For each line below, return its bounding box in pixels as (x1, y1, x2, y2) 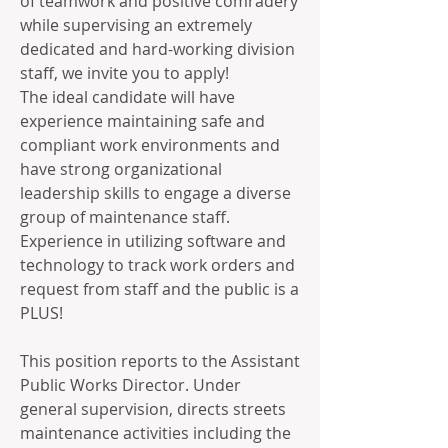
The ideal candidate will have (20, 86, 235, 108)
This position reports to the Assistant (20, 350, 300, 372)
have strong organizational (20, 158, 222, 180)
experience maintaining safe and (20, 110, 265, 132)
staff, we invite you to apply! (20, 62, 229, 84)
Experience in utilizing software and (20, 230, 286, 252)
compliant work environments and (20, 134, 280, 156)
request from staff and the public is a (20, 278, 299, 300)
